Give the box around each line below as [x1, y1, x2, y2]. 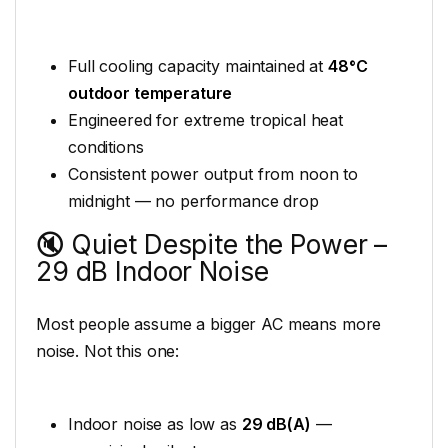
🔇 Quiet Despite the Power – [36, 228, 388, 260]
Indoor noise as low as [68, 413, 242, 434]
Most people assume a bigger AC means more [36, 313, 382, 334]
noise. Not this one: [36, 340, 180, 361]
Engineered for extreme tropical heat [68, 109, 343, 130]
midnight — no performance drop [68, 190, 319, 211]
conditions [68, 136, 144, 157]
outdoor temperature [68, 82, 233, 103]
